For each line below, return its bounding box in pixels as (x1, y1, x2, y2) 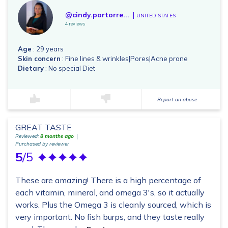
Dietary (18, 64, 44, 73)
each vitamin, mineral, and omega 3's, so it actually (15, 187, 205, 198)
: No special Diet (44, 64, 95, 73)
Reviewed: (15, 133, 40, 140)
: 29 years (32, 45, 64, 53)
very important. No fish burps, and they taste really (15, 212, 205, 222)
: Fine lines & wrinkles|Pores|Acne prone (61, 54, 188, 63)
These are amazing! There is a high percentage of (15, 175, 201, 186)
